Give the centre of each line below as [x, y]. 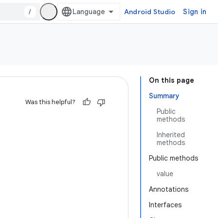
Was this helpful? [50, 102]
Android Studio [150, 12]
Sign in [195, 12]
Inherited [171, 135]
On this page [172, 80]
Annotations [169, 189]
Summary [164, 96]
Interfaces [165, 205]
